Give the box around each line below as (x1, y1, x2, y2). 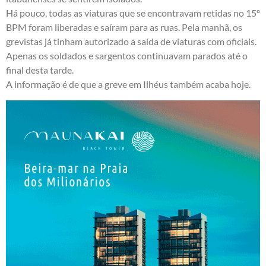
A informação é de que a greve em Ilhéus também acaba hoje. (6, 78, 251, 90)
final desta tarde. (6, 64, 74, 76)
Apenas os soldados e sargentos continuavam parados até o (6, 50, 248, 62)
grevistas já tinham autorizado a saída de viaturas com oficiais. (6, 36, 256, 47)
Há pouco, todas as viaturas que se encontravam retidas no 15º (6, 7, 260, 19)
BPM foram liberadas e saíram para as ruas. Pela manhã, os (6, 21, 242, 33)
